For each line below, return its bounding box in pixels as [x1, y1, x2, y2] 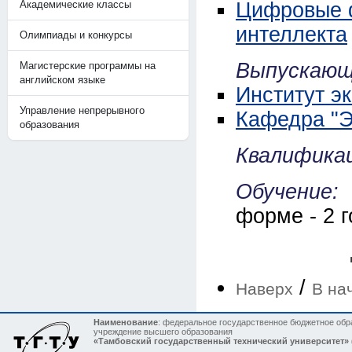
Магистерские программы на [20, 60, 156, 71]
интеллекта [236, 23, 347, 46]
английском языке [20, 74, 105, 86]
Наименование [93, 317, 158, 327]
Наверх [236, 280, 293, 298]
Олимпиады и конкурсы [20, 29, 132, 41]
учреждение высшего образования [93, 327, 233, 336]
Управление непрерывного [20, 104, 145, 116]
